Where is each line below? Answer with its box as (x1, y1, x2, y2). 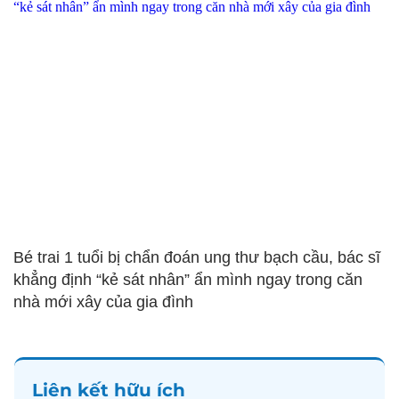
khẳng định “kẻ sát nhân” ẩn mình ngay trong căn (13, 270, 362, 289)
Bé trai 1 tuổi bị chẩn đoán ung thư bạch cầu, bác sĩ (13, 248, 380, 266)
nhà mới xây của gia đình (13, 292, 193, 311)
